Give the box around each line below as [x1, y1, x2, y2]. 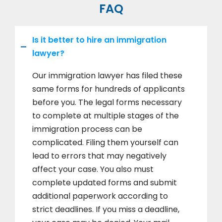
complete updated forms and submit [32, 177, 177, 189]
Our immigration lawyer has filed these [32, 70, 182, 82]
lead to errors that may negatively [32, 150, 166, 162]
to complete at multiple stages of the [32, 110, 179, 122]
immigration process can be [32, 123, 142, 135]
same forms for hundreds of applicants [32, 83, 185, 95]
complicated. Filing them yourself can [32, 137, 178, 149]
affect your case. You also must [32, 164, 154, 175]
